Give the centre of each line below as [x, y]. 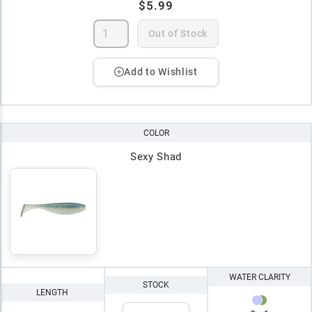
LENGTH [53, 293]
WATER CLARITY [259, 277]
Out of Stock [178, 33]
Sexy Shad [156, 156]
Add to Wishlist [161, 71]
